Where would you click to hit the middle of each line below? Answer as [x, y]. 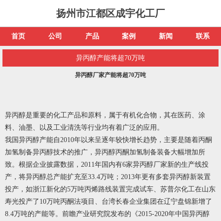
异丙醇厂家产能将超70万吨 [110, 75]
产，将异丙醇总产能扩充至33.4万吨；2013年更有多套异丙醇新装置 [108, 177]
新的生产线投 [188, 165]
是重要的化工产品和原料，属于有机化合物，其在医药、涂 [115, 115]
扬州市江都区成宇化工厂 [110, 13]
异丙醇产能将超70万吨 [110, 58]
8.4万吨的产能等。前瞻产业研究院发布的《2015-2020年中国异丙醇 [107, 214]
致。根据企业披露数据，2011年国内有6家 [69, 165]
